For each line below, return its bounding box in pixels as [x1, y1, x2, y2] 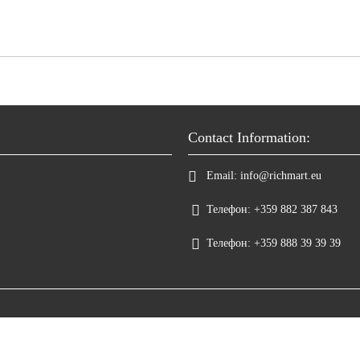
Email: [207, 170, 237, 182]
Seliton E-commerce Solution [125, 346, 235, 358]
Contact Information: [188, 129, 310, 145]
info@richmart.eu [240, 170, 321, 182]
